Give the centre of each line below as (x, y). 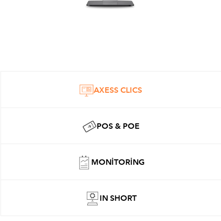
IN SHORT (118, 198)
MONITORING (118, 162)
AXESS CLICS (118, 90)
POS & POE (118, 126)
